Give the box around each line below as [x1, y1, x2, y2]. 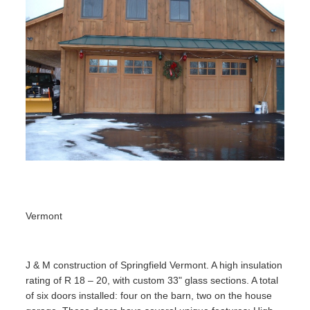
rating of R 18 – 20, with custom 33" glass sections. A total [26, 275, 279, 286]
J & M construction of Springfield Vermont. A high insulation [26, 259, 283, 271]
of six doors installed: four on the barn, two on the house [26, 290, 273, 302]
